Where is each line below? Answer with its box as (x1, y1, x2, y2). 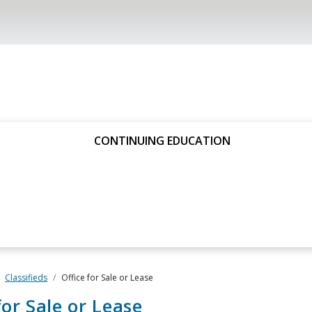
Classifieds (5, 272, 48, 283)
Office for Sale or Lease (61, 272, 153, 283)
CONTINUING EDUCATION (94, 133, 231, 148)
